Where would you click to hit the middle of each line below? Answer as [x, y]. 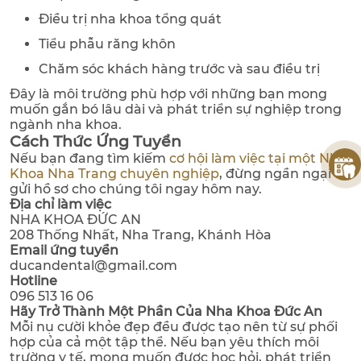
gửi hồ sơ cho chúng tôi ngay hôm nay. [136, 189]
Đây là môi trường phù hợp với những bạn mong [168, 94]
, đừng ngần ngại [275, 174]
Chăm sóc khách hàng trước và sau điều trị [179, 69]
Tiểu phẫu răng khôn [107, 44]
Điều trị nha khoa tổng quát [130, 19]
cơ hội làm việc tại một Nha [258, 159]
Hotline [33, 281]
